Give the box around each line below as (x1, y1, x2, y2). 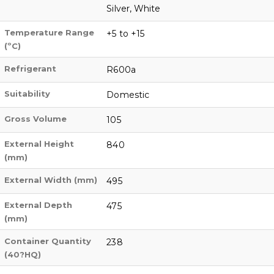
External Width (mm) (4, 175, 98, 185)
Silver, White (106, 3, 161, 15)
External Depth (4, 200, 73, 210)
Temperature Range (4, 28, 95, 38)
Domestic (106, 89, 149, 101)
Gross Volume (4, 114, 67, 124)
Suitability (4, 89, 51, 99)
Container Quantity (4, 236, 92, 246)
